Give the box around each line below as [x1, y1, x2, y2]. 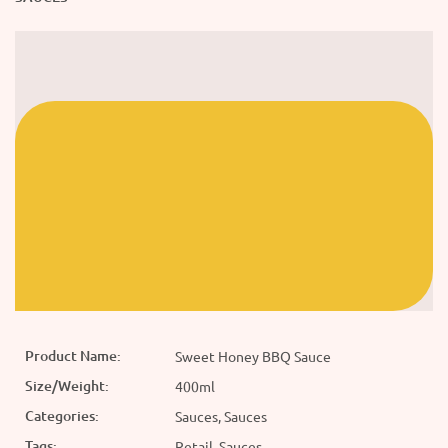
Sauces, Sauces [175, 407, 267, 426]
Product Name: [25, 346, 121, 366]
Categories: [25, 406, 99, 426]
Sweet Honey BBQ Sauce [175, 347, 331, 366]
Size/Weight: [25, 376, 109, 396]
